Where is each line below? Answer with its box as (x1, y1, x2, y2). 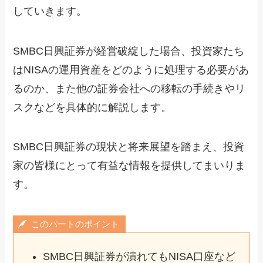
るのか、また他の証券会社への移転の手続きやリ (13, 82, 246, 95)
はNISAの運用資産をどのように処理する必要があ (13, 63, 249, 76)
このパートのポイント (31, 219, 119, 230)
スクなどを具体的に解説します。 (13, 101, 172, 113)
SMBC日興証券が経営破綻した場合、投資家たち (13, 45, 245, 57)
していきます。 (13, 5, 87, 17)
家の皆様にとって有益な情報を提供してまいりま (13, 160, 246, 172)
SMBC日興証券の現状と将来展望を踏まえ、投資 (13, 141, 245, 153)
